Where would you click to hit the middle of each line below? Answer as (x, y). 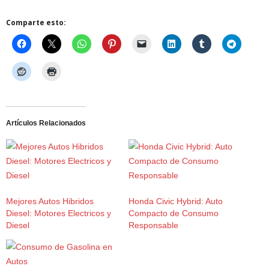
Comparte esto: (36, 23)
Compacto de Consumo (174, 213)
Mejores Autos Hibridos (50, 201)
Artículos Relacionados (46, 123)
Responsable (153, 225)
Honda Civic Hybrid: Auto (176, 201)
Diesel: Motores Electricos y (59, 213)
